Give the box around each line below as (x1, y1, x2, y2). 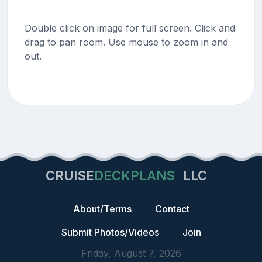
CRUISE (46, 168, 94, 183)
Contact (154, 203, 189, 215)
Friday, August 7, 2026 (81, 247, 181, 259)
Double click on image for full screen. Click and (24, 22, 235, 34)
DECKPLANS (94, 168, 175, 183)
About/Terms (73, 203, 132, 215)
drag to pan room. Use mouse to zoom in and (24, 36, 228, 48)
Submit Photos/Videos (61, 226, 159, 238)
